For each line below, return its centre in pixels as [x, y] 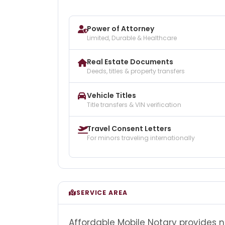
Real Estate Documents [130, 62]
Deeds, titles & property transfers [136, 71]
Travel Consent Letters [129, 129]
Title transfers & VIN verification [134, 104]
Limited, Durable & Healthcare [132, 38]
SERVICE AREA [102, 193]
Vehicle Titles [111, 95]
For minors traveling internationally [141, 138]
